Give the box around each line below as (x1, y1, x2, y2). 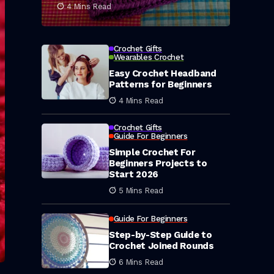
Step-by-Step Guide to (109, 229, 212, 241)
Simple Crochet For (109, 146, 196, 158)
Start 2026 (109, 168, 158, 180)
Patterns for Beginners (109, 78, 212, 90)
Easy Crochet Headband (109, 67, 217, 79)
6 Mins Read (118, 257, 163, 267)
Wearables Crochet (113, 52, 184, 62)
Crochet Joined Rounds (109, 240, 214, 252)
